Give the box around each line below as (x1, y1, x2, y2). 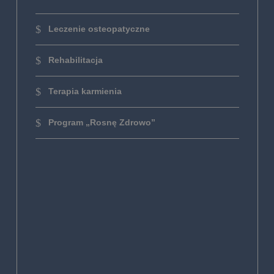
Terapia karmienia (48, 86, 122, 96)
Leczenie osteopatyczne (48, 23, 150, 34)
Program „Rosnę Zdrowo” (48, 117, 156, 127)
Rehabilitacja (48, 54, 103, 65)
